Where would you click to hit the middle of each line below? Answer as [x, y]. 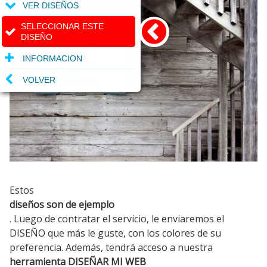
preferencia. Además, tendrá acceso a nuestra [111, 247]
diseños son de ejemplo [62, 204]
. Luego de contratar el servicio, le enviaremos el [117, 218]
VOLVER [39, 80]
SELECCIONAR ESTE [62, 27]
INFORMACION [53, 58]
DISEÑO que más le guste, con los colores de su [115, 233]
